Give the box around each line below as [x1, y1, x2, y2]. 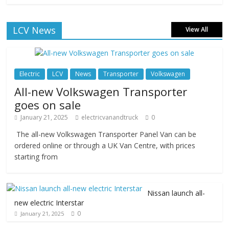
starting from [14, 152, 58, 162]
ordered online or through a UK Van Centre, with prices [14, 141, 196, 150]
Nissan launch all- [147, 188, 205, 198]
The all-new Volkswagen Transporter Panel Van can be [14, 129, 197, 139]
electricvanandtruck [81, 113, 139, 122]
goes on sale [14, 97, 81, 112]
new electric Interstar [14, 198, 84, 208]
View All [185, 25, 208, 34]
